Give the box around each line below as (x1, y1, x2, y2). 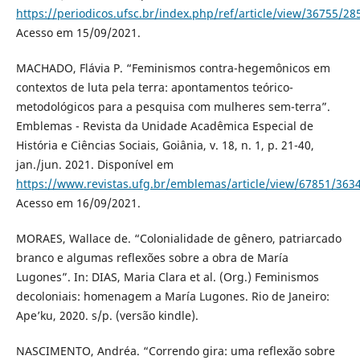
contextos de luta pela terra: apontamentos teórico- (15, 79, 293, 95)
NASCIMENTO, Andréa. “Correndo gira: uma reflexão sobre (15, 342, 335, 358)
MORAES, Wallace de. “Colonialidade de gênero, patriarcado (15, 230, 342, 246)
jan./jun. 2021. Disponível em (15, 156, 174, 172)
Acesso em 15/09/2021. (15, 24, 141, 40)
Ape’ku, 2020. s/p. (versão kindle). (15, 307, 198, 323)
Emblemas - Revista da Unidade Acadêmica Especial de (15, 117, 313, 133)
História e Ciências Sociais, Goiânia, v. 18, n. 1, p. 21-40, (15, 137, 314, 153)
